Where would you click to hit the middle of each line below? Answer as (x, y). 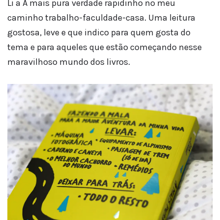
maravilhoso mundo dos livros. (69, 62)
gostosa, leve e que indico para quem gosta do (99, 33)
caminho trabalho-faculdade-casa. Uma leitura (101, 18)
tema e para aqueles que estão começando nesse (105, 47)
